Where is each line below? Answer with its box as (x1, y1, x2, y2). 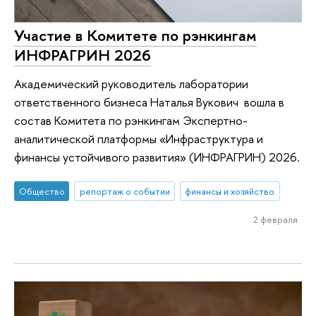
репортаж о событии (79, 185, 170, 198)
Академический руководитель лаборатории (14, 75, 248, 92)
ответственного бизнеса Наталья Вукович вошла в (14, 93, 284, 110)
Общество (18, 185, 65, 198)
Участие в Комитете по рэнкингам (14, 24, 257, 46)
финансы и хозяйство (185, 185, 275, 198)
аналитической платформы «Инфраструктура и (14, 130, 263, 147)
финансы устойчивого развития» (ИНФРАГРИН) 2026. (14, 148, 300, 165)
